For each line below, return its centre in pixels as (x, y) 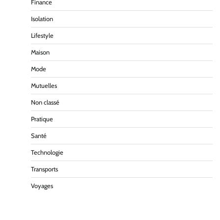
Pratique (42, 119)
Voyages (42, 186)
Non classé (45, 102)
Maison (40, 52)
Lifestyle (42, 35)
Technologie (47, 152)
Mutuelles (44, 85)
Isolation (42, 19)
